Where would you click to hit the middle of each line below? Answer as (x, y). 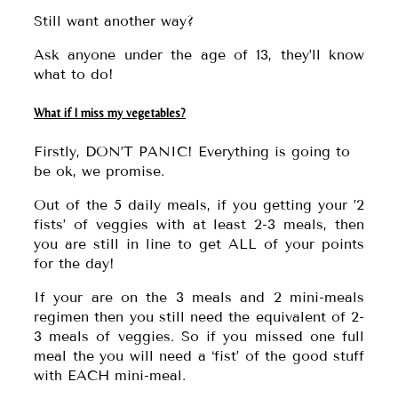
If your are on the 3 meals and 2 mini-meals (199, 297)
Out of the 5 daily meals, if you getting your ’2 (199, 204)
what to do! (74, 75)
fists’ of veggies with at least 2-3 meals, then (199, 224)
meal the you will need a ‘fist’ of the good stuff (199, 355)
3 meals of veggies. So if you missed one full (199, 336)
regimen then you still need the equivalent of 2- (199, 316)
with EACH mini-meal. (110, 375)
